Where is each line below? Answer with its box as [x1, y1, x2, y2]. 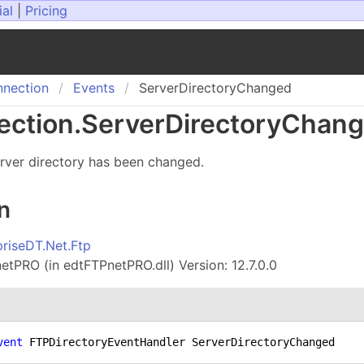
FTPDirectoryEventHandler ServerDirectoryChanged [23, 335, 336, 349]
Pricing [25, 2, 67, 19]
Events [73, 80, 115, 96]
